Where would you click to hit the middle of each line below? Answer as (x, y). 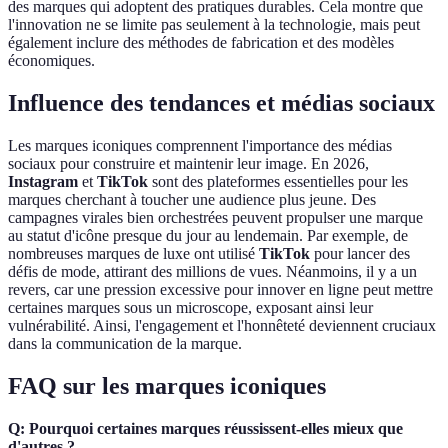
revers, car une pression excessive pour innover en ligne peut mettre (220, 290)
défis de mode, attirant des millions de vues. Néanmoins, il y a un (212, 272)
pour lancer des (360, 254)
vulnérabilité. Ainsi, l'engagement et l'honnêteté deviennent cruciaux (222, 326)
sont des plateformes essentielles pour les (278, 182)
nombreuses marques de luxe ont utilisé (133, 254)
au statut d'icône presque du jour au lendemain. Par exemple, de (208, 236)
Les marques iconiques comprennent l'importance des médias (200, 146)
